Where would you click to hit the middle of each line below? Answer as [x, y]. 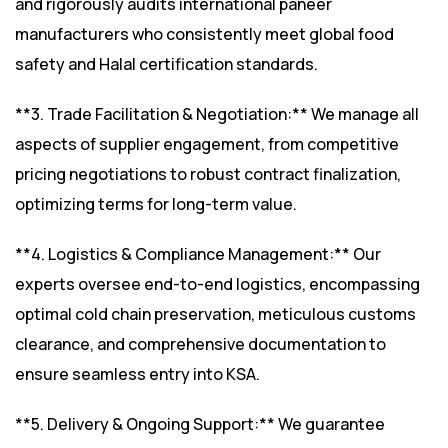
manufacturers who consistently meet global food [204, 34]
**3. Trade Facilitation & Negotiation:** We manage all [217, 114]
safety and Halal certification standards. [166, 64]
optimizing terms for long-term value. [156, 204]
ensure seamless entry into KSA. [137, 374]
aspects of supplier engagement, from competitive [207, 144]
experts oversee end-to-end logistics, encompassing [217, 284]
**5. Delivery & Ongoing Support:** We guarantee [200, 424]
